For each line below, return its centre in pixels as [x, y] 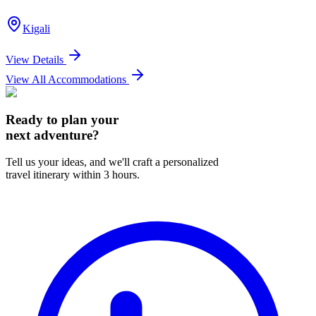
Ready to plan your [62, 119]
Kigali [36, 28]
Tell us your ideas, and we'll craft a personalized [112, 162]
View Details [36, 59]
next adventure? [53, 135]
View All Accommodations [67, 79]
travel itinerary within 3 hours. [73, 175]
